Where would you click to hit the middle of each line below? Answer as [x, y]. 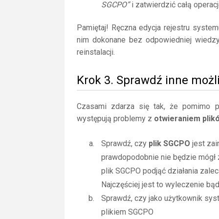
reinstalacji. [96, 52]
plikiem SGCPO [127, 212]
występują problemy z [115, 119]
